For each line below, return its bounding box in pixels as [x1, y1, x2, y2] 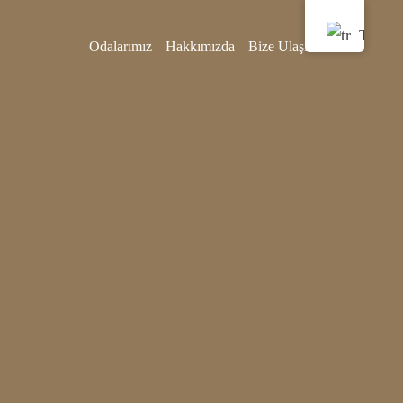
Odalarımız [88, 39, 152, 54]
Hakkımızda [165, 39, 235, 54]
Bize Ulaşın [247, 39, 315, 54]
